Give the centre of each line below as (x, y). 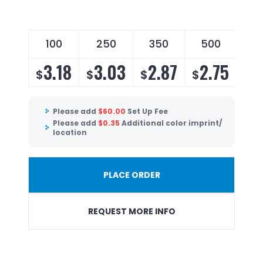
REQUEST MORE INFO (131, 212)
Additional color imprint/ (172, 123)
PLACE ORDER (131, 175)
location (70, 132)
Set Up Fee (148, 112)
